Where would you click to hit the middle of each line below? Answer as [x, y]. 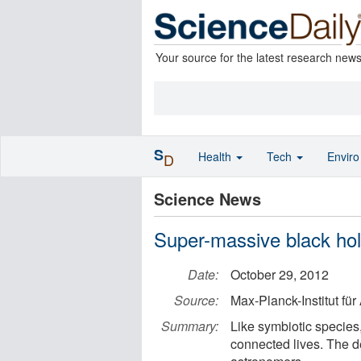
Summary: [190, 326]
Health [216, 156]
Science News [207, 199]
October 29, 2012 [280, 274]
